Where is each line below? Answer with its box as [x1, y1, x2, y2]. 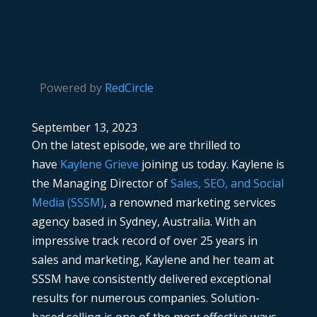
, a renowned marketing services [103, 195, 276, 211]
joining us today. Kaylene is [138, 156, 284, 173]
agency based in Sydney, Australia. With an [31, 214, 256, 230]
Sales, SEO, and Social [170, 175, 284, 192]
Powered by [39, 80, 105, 96]
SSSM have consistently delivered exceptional [31, 271, 271, 287]
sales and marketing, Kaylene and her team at [31, 252, 274, 268]
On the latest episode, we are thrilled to [31, 137, 241, 154]
